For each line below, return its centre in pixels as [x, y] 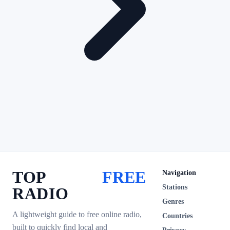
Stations [175, 187]
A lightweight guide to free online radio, [77, 214]
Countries [177, 216]
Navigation [179, 173]
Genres [173, 202]
